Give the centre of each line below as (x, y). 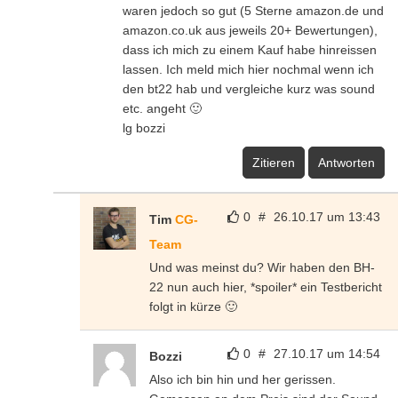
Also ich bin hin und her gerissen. (243, 379)
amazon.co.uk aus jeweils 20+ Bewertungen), (250, 30)
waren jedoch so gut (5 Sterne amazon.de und (253, 10)
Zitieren (274, 162)
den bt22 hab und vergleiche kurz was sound (249, 88)
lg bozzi (144, 127)
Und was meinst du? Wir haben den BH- (262, 267)
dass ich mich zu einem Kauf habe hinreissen (250, 49)
